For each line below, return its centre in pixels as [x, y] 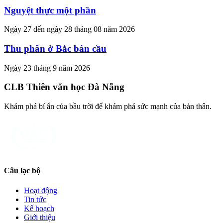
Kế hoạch [39, 208]
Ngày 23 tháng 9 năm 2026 [47, 68]
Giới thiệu [40, 217]
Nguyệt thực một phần [50, 10]
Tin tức [35, 199]
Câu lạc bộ [22, 171]
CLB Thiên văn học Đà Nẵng [64, 87]
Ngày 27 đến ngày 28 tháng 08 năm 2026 [69, 29]
